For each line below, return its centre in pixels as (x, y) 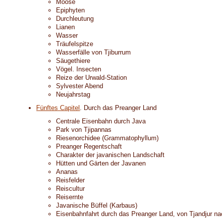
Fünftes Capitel (58, 108)
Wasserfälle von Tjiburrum (94, 52)
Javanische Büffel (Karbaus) (97, 205)
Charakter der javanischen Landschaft (111, 155)
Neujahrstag (73, 94)
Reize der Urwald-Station (92, 78)
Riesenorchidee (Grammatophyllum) (108, 138)
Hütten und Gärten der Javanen (101, 163)
